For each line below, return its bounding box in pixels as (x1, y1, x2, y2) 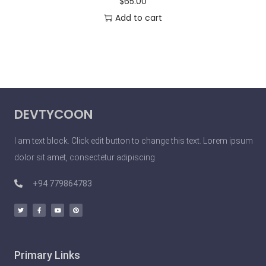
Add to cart (115, 12, 162, 24)
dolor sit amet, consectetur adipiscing (14, 153, 157, 163)
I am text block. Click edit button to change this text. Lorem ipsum (14, 136, 253, 146)
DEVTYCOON (14, 106, 93, 123)
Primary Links (14, 249, 80, 262)
